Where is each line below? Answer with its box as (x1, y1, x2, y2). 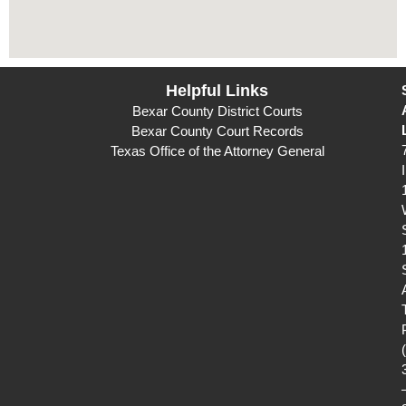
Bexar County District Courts (131, 103, 303, 120)
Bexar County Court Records (130, 123, 304, 140)
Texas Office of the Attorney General (110, 143, 324, 159)
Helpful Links (166, 82, 269, 101)
